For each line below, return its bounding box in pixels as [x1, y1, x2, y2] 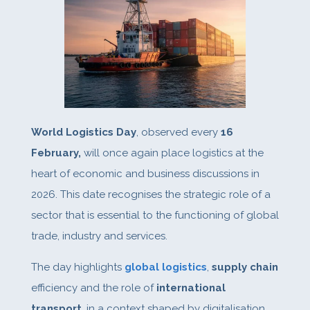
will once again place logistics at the [80, 147, 264, 160]
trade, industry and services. [30, 230, 167, 243]
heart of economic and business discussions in [30, 167, 259, 181]
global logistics [124, 261, 207, 274]
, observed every [136, 126, 221, 139]
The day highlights [30, 261, 125, 274]
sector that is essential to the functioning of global [30, 209, 279, 222]
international [156, 282, 226, 295]
